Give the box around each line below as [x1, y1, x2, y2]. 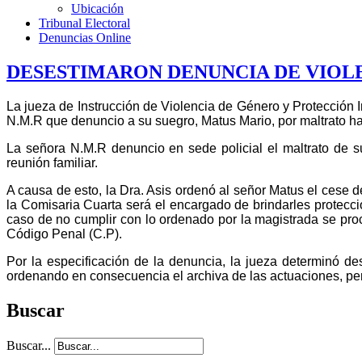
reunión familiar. [6, 155, 98, 170]
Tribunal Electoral [39, 16, 130, 30]
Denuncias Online [39, 31, 131, 44]
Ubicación [71, 2, 124, 15]
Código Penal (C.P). [6, 226, 122, 241]
